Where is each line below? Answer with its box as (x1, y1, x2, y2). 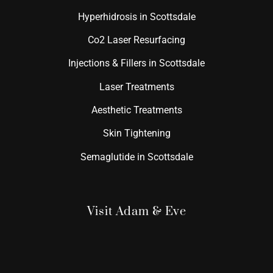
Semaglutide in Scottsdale (80, 151, 193, 163)
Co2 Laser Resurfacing (88, 34, 185, 46)
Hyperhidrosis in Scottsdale (77, 10, 196, 23)
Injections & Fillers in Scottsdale (68, 57, 205, 69)
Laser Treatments (99, 80, 174, 93)
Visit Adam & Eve (87, 204, 186, 220)
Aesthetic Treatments (91, 104, 182, 116)
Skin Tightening (102, 127, 171, 140)
